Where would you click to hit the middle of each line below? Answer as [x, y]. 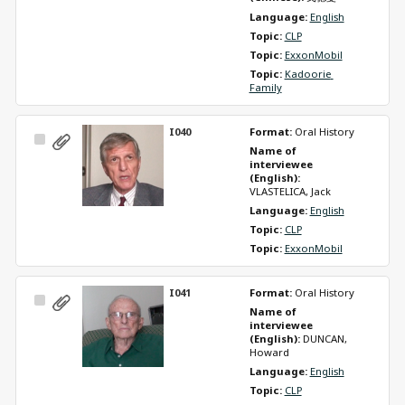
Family [265, 87]
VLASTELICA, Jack [290, 191]
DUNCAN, [325, 338]
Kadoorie [307, 73]
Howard [269, 352]
